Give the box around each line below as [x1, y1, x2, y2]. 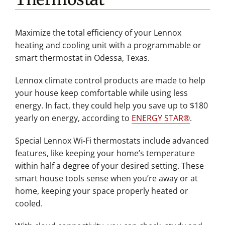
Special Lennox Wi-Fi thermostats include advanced [15, 135, 209, 147]
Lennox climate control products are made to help [15, 75, 205, 86]
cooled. [15, 198, 43, 209]
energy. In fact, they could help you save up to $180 [15, 100, 208, 111]
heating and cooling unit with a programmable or [15, 40, 201, 51]
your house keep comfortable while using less [15, 87, 188, 99]
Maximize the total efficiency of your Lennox [15, 27, 181, 39]
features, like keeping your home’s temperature [15, 148, 195, 159]
